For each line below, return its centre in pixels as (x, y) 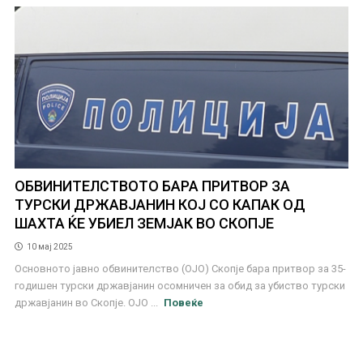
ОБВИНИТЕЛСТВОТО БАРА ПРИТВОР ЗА (152, 186)
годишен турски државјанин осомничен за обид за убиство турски (179, 285)
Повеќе (184, 302)
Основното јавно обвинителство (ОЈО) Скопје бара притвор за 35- (180, 268)
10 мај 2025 (49, 246)
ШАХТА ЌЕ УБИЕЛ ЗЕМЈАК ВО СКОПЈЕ (144, 223)
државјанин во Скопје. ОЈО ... (87, 302)
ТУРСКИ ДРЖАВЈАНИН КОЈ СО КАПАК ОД (160, 204)
